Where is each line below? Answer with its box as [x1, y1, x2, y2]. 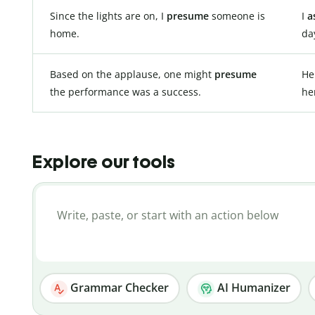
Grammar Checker [67, 280, 169, 296]
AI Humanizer [214, 280, 290, 296]
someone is [209, 8, 265, 22]
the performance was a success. [50, 84, 201, 98]
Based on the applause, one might [50, 67, 214, 81]
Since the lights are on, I [50, 8, 167, 22]
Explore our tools [32, 151, 176, 173]
